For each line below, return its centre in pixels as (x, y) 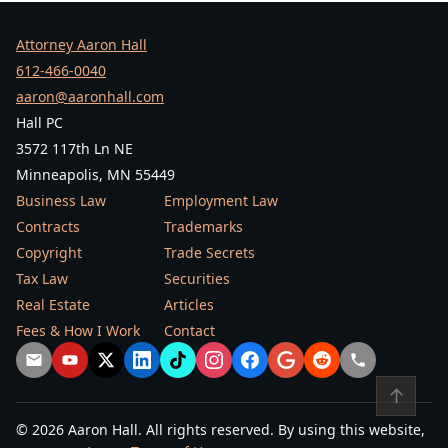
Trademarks (203, 227)
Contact (189, 331)
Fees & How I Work (78, 331)
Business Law (61, 201)
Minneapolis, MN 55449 (95, 175)
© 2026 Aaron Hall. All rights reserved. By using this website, (220, 430)
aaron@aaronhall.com (90, 97)
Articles (189, 305)
